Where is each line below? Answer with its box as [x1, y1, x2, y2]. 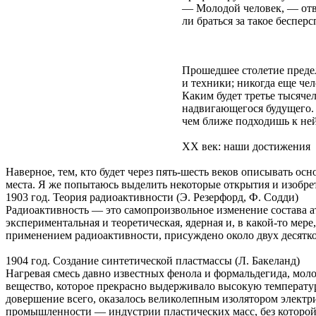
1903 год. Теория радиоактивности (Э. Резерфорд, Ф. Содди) [6, 190, 298, 203]
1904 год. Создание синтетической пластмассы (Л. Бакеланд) [6, 254, 300, 267]
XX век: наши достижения [182, 140, 310, 152]
